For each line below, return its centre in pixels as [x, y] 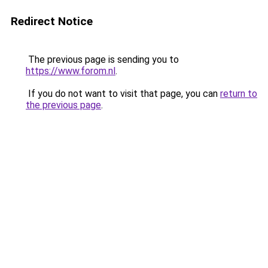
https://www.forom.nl [71, 71]
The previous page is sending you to [102, 60]
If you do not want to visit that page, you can [123, 94]
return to [239, 94]
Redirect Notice [52, 21]
